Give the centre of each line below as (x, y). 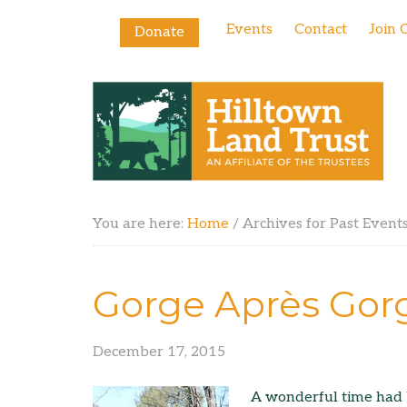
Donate (159, 32)
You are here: (140, 224)
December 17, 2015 (159, 352)
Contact (321, 30)
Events (249, 30)
